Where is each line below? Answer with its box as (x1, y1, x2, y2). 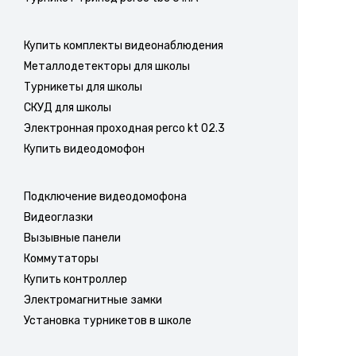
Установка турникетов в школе (24, 313, 192, 327)
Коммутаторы (24, 251, 99, 265)
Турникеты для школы (24, 79, 142, 94)
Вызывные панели (24, 230, 121, 245)
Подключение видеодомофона (24, 189, 187, 203)
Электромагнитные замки (24, 292, 162, 307)
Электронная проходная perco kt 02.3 (24, 121, 225, 135)
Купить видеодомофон (24, 141, 145, 156)
